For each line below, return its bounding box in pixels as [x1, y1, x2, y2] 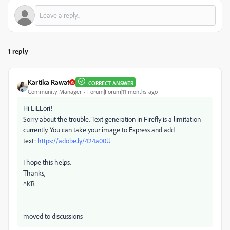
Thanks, [23, 168, 47, 177]
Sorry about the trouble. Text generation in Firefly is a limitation [23, 114, 201, 123]
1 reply [8, 47, 28, 55]
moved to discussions [23, 212, 84, 220]
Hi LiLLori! [23, 104, 52, 112]
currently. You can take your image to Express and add [23, 125, 175, 134]
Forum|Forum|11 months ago [87, 88, 158, 95]
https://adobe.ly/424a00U [37, 136, 111, 145]
